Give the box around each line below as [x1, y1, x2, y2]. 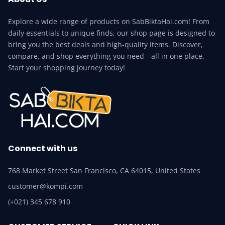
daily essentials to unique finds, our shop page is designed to [8, 28, 215, 38]
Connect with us [8, 143, 77, 155]
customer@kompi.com [8, 181, 83, 191]
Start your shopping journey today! [8, 62, 125, 72]
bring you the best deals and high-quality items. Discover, [8, 39, 203, 49]
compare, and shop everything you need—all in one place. [8, 51, 204, 61]
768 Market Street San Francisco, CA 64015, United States [8, 166, 200, 176]
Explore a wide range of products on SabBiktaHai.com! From [8, 16, 209, 26]
